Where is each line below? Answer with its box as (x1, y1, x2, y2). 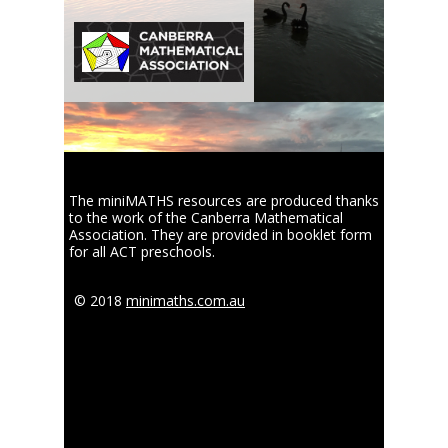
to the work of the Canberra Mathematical (69, 208, 343, 227)
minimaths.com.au (126, 291, 245, 310)
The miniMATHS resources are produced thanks (69, 191, 379, 210)
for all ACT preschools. (69, 242, 215, 261)
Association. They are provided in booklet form (69, 225, 372, 244)
